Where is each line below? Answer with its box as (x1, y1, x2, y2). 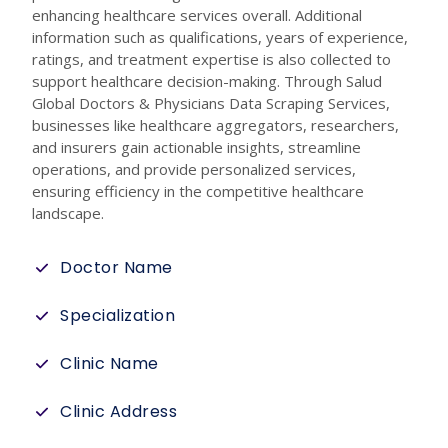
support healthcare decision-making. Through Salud (32, 70, 382, 91)
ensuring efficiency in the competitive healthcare (32, 180, 364, 201)
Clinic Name (60, 351, 159, 375)
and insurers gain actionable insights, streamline (32, 136, 361, 157)
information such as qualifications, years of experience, (32, 26, 408, 47)
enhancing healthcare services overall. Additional (32, 4, 362, 25)
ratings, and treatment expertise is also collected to (32, 48, 391, 69)
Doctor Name (60, 255, 173, 279)
